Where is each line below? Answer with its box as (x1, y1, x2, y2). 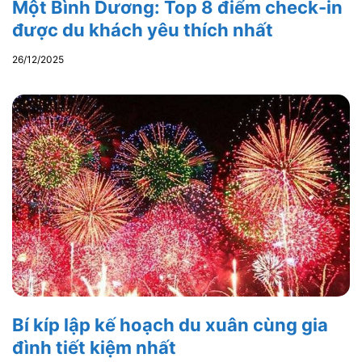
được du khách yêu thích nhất (12, 19, 273, 41)
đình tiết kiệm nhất (12, 337, 176, 359)
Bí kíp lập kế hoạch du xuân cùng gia (12, 314, 328, 336)
